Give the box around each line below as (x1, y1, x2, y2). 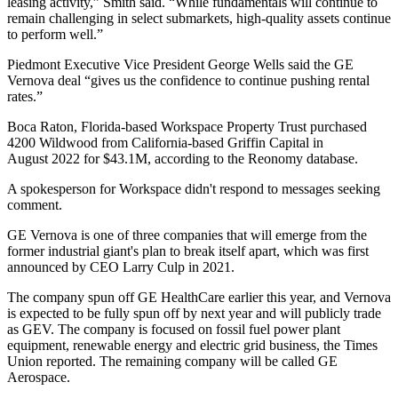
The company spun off (7, 289, 138, 305)
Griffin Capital (227, 134, 309, 150)
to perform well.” (7, 26, 103, 42)
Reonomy (248, 150, 303, 166)
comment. (7, 196, 62, 212)
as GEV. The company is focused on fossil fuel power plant (7, 321, 340, 337)
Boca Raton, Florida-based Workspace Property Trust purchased (7, 118, 367, 134)
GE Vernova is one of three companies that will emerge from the (7, 227, 367, 243)
